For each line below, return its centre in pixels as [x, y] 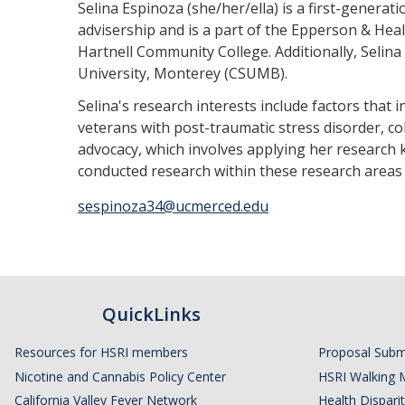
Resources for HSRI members [101, 352]
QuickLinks [151, 314]
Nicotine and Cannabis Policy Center [120, 376]
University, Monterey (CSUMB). [183, 73]
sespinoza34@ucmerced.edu [173, 206]
